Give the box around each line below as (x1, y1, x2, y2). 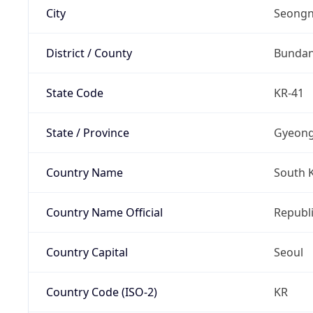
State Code (45, 85, 103, 101)
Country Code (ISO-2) (45, 284, 157, 300)
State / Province (45, 124, 129, 140)
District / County (45, 45, 132, 61)
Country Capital (45, 244, 128, 260)
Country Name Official (45, 204, 163, 220)
